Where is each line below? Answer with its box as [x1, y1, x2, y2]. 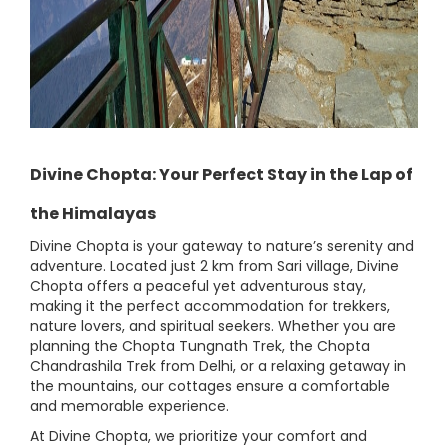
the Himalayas [30, 202, 156, 225]
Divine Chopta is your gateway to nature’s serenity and [30, 236, 414, 256]
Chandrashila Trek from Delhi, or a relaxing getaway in [30, 356, 406, 376]
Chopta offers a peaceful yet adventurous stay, [30, 276, 366, 296]
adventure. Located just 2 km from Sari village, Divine [30, 256, 399, 276]
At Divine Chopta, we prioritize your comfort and [30, 426, 367, 446]
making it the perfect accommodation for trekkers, [30, 296, 390, 316]
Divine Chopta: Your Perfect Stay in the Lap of [30, 163, 413, 186]
